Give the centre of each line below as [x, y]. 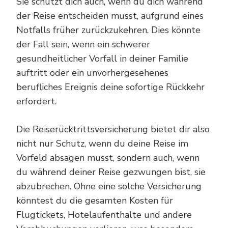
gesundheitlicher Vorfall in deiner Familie [102, 58]
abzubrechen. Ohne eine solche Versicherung [109, 186]
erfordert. [36, 101]
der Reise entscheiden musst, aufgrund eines [110, 16]
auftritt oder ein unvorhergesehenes [92, 73]
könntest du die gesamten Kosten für [95, 200]
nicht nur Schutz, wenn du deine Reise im [102, 143]
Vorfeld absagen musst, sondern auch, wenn [108, 158]
